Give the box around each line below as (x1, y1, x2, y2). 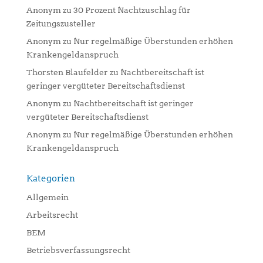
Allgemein (26, 193, 69, 202)
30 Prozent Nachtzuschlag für (73, 5, 191, 15)
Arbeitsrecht (26, 210, 78, 220)
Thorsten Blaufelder (26, 68, 108, 77)
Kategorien (26, 173, 75, 184)
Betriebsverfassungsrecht (26, 245, 130, 255)
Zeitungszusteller (26, 19, 96, 28)
